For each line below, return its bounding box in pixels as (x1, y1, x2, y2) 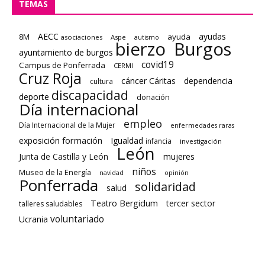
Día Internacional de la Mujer (19, 120, 115, 131)
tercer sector (166, 198, 215, 209)
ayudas (196, 31, 226, 43)
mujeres (161, 151, 195, 163)
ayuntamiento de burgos (19, 47, 115, 59)
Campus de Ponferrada (19, 60, 105, 71)
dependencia (182, 75, 232, 87)
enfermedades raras (170, 121, 234, 130)
